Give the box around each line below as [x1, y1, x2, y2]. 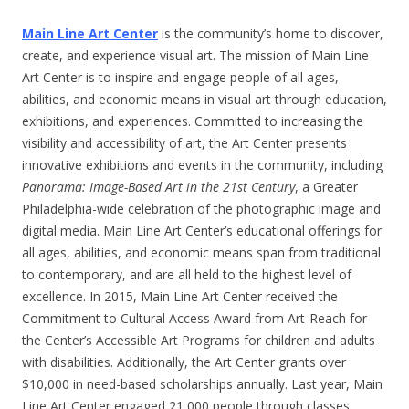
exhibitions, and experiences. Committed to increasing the [22, 112, 363, 131]
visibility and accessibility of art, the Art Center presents [22, 134, 347, 152]
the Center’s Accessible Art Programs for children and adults [22, 331, 375, 350]
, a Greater [295, 178, 358, 196]
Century [251, 178, 295, 196]
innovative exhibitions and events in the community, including [22, 156, 383, 174]
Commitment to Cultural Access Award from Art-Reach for [22, 309, 367, 328]
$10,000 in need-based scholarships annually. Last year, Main [22, 375, 383, 393]
